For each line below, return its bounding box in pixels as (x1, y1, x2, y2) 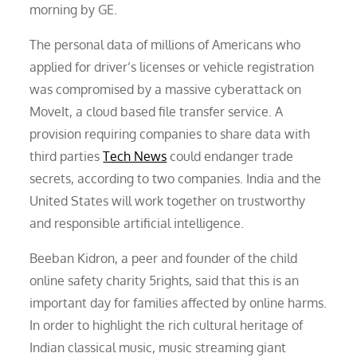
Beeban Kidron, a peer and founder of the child (29, 249, 298, 266)
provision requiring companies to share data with (29, 125, 311, 142)
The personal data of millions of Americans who (29, 36, 301, 53)
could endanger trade (167, 147, 294, 164)
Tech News (103, 147, 167, 164)
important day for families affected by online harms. (29, 294, 328, 311)
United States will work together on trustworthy (29, 192, 306, 209)
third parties (29, 147, 104, 164)
